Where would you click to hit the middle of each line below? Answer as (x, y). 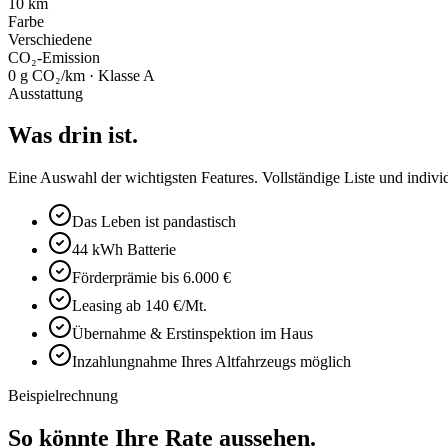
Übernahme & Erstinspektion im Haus (192, 334)
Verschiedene (50, 39)
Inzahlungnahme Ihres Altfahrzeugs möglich (211, 362)
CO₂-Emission (54, 57)
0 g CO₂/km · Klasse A (81, 75)
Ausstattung (45, 93)
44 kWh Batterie (124, 250)
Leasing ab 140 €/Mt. (139, 306)
